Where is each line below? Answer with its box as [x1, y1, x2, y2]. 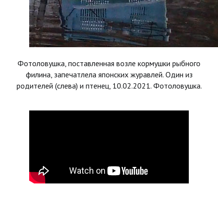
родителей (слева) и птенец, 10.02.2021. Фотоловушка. [16, 81, 202, 91]
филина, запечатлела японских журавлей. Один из [25, 70, 193, 79]
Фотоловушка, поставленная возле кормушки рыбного [18, 58, 200, 68]
